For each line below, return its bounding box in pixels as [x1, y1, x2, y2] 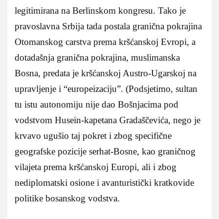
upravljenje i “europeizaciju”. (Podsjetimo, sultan [15, 84, 197, 94]
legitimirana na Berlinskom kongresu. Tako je [15, 5, 186, 16]
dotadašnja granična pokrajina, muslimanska [15, 52, 180, 63]
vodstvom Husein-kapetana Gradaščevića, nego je [15, 115, 200, 126]
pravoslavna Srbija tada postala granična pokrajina [15, 21, 202, 32]
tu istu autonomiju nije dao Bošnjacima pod [15, 99, 178, 110]
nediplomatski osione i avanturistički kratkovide [15, 177, 194, 188]
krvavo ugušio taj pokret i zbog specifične [15, 131, 172, 141]
